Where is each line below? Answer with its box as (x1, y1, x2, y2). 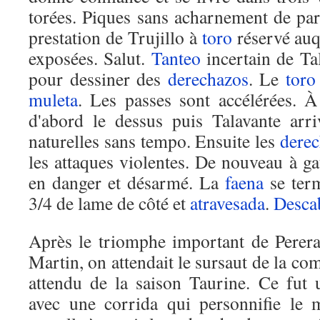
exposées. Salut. (29, 46, 151, 70)
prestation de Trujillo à (29, 25, 202, 49)
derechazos (167, 66, 249, 91)
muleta (29, 87, 78, 111)
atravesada (190, 191, 265, 215)
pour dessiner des (29, 66, 168, 91)
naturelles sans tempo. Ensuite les (29, 129, 280, 153)
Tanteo (151, 46, 201, 70)
